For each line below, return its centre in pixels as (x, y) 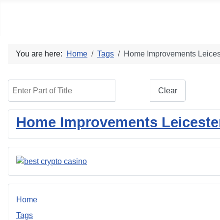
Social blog (48, 18)
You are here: (41, 54)
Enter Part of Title (37, 85)
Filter (133, 90)
